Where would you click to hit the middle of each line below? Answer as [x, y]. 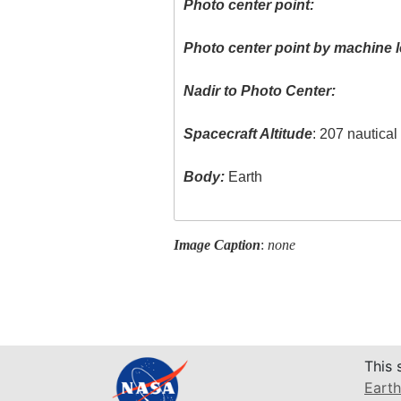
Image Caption [217, 244]
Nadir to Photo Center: [260, 91]
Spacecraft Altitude [248, 134]
